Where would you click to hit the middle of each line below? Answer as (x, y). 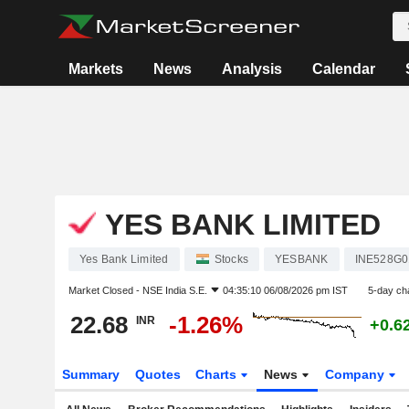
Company (357, 374)
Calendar (344, 69)
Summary (90, 374)
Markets (96, 69)
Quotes (157, 374)
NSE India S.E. (174, 290)
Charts (218, 374)
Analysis (252, 69)
